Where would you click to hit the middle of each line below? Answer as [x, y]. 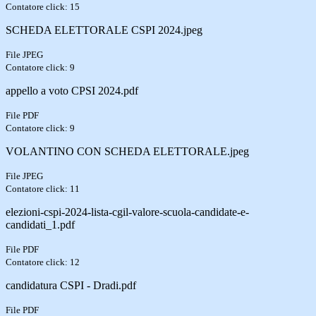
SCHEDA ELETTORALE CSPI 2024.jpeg [104, 30]
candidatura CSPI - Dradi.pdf [71, 285]
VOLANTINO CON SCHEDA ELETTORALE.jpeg [127, 151]
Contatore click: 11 [43, 188]
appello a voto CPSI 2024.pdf [72, 90]
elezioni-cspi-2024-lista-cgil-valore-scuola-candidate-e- [127, 212]
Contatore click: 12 [43, 262]
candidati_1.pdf [40, 224]
